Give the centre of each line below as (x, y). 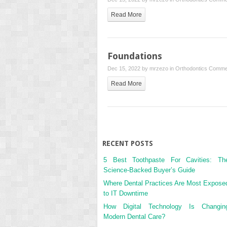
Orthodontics (191, 68)
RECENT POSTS (128, 143)
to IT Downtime (126, 193)
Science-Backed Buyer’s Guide (149, 170)
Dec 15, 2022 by (128, 68)
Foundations (135, 56)
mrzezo (159, 68)
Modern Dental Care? (134, 216)
